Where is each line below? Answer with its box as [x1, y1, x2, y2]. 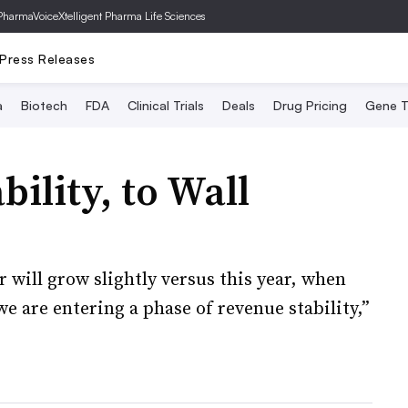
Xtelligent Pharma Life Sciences [58, 9, 206, 23]
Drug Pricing [273, 97, 347, 113]
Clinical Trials [127, 97, 204, 113]
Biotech [21, 97, 67, 113]
